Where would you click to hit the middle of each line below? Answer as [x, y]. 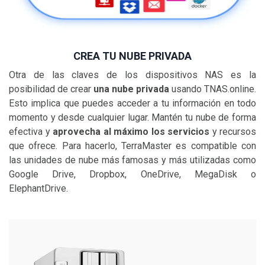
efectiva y [31, 132]
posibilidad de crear [51, 89]
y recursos [233, 132]
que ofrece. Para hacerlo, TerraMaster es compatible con [132, 146]
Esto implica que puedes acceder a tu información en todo [132, 104]
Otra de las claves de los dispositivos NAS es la [132, 75]
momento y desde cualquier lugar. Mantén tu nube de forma [132, 118]
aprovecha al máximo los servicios [131, 132]
